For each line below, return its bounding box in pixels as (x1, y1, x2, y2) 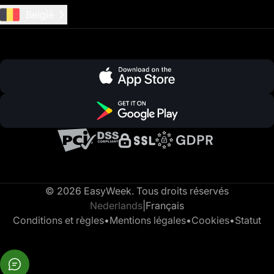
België (26, 9, 54, 21)
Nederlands (90, 199, 143, 212)
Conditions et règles (13, 214, 104, 226)
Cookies (191, 214, 229, 226)
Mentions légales (109, 214, 186, 226)
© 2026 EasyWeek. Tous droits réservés (45, 185, 229, 197)
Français (146, 199, 184, 212)
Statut (235, 214, 261, 226)
